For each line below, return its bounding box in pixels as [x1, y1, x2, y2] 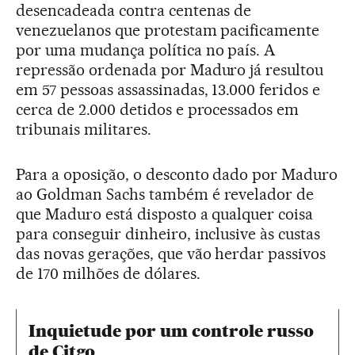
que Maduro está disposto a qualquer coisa [16, 204, 314, 224]
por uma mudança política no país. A [16, 40, 276, 60]
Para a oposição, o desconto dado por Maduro [16, 165, 338, 185]
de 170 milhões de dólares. [16, 264, 200, 284]
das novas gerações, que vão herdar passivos [16, 244, 326, 264]
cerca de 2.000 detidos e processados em [16, 100, 300, 120]
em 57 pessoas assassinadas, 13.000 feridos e [16, 80, 321, 100]
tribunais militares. [16, 120, 151, 139]
